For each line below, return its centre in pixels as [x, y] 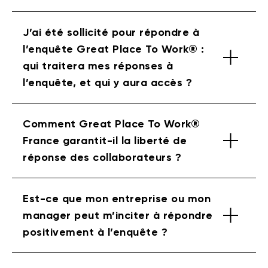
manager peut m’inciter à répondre [118, 215]
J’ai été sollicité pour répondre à [111, 32]
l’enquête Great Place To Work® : [113, 49]
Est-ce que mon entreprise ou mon [117, 198]
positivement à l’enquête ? [95, 232]
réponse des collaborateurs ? [102, 157]
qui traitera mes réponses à [98, 66]
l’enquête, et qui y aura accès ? [107, 82]
